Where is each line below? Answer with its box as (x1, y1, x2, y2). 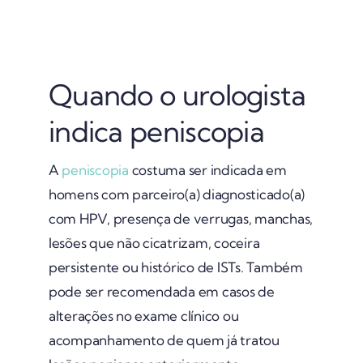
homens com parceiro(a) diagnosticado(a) (48, 185, 305, 203)
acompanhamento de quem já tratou (48, 331, 280, 348)
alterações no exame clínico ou (48, 306, 239, 324)
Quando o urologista (48, 76, 306, 113)
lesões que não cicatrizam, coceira (48, 233, 260, 251)
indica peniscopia (48, 113, 265, 149)
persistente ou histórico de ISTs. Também (48, 258, 303, 275)
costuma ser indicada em (128, 160, 287, 178)
